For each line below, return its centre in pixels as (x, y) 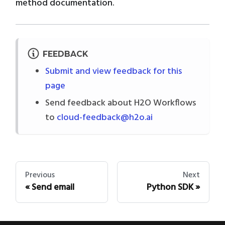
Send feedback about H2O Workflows (121, 103)
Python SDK (170, 188)
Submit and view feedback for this (114, 72)
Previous (40, 175)
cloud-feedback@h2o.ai (105, 118)
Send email (53, 188)
